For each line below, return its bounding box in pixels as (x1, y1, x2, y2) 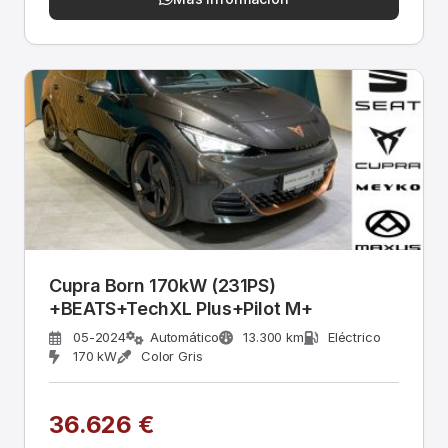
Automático (149, 329, 220, 345)
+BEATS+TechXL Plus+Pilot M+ (49, 298, 313, 319)
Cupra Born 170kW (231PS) (49, 275, 276, 296)
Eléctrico (327, 329, 381, 345)
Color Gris (141, 348, 203, 364)
